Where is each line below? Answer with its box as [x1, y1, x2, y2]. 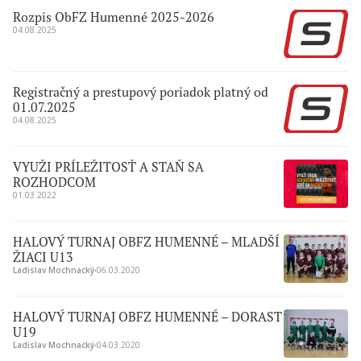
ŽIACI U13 [13, 249, 73, 265]
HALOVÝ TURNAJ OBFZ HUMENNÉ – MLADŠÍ [13, 234, 280, 250]
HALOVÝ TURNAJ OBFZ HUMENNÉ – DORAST [13, 309, 282, 325]
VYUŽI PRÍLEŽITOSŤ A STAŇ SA [13, 159, 204, 175]
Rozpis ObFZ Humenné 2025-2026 [13, 9, 214, 25]
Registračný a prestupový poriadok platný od [13, 84, 268, 100]
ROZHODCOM [13, 174, 96, 190]
